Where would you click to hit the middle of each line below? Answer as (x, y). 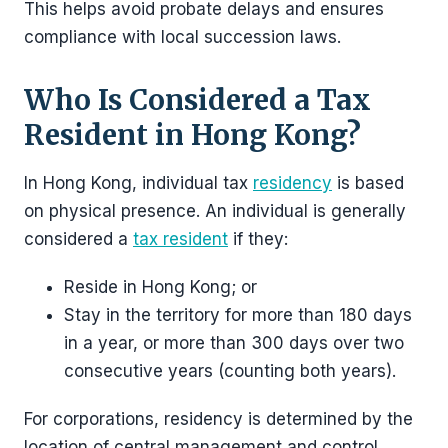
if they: (258, 238)
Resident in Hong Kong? (192, 134)
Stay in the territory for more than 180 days (238, 314)
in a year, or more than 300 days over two (234, 342)
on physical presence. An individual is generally (215, 210)
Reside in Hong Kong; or (160, 286)
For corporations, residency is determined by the (218, 418)
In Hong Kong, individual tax (138, 182)
